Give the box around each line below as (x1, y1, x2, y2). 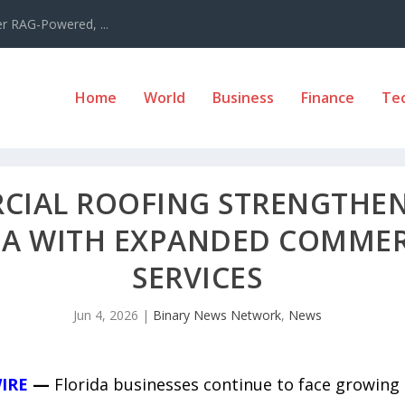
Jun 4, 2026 (72, 306, 138, 324)
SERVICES (132, 257, 262, 297)
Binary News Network (152, 306, 281, 324)
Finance (300, 88, 354, 108)
